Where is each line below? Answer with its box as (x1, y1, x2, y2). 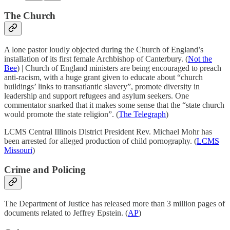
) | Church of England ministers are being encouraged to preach (17, 63, 221, 72)
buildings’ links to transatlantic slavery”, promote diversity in (4, 82, 200, 91)
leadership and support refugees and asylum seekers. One (4, 91, 189, 100)
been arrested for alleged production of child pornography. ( (4, 136, 197, 145)
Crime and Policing (4, 164, 86, 176)
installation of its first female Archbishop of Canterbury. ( (4, 54, 188, 63)
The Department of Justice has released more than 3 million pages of (4, 199, 225, 208)
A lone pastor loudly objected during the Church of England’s (4, 45, 203, 54)
